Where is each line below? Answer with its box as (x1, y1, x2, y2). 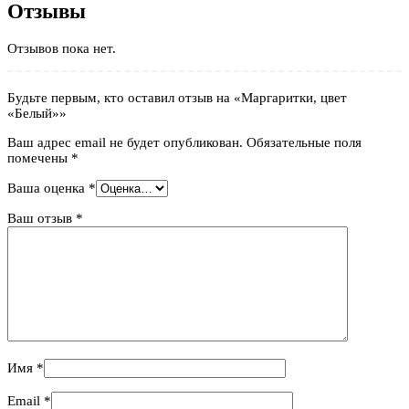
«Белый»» (7, 105, 67, 121)
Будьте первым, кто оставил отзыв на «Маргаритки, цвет (7, 89, 347, 105)
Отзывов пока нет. (7, 40, 116, 56)
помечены (7, 150, 71, 165)
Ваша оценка (7, 180, 89, 195)
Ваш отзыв (7, 210, 76, 225)
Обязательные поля (246, 134, 362, 150)
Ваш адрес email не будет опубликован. (7, 134, 243, 150)
